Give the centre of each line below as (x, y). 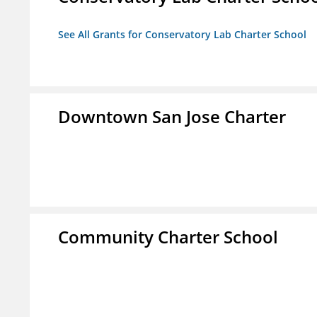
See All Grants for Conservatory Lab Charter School (182, 35)
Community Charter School (168, 237)
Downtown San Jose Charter (172, 117)
